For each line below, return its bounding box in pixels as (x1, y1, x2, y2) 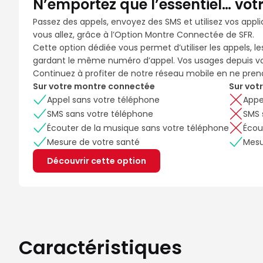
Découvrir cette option (47, 155, 146, 167)
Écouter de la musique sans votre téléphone (47, 122, 229, 134)
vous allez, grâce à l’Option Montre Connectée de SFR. (33, 29, 254, 41)
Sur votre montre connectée (33, 80, 155, 92)
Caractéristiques (19, 234, 182, 261)
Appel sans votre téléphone (47, 94, 160, 106)
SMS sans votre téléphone (47, 108, 153, 120)
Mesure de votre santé (47, 136, 140, 148)
